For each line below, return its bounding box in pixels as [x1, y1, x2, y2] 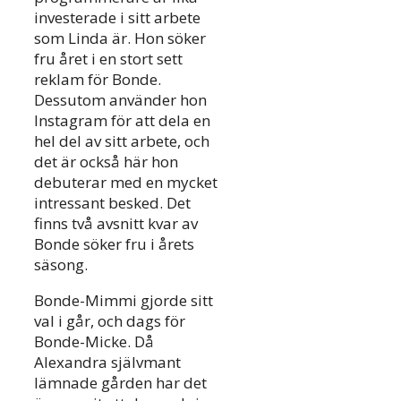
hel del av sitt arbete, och [34, 131, 209, 152]
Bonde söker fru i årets [34, 234, 194, 255]
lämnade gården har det [34, 372, 207, 394]
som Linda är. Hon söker [34, 28, 206, 49]
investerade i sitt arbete [34, 7, 200, 29]
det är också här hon [34, 151, 178, 173]
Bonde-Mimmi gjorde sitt [34, 290, 213, 311]
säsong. [34, 254, 88, 276]
